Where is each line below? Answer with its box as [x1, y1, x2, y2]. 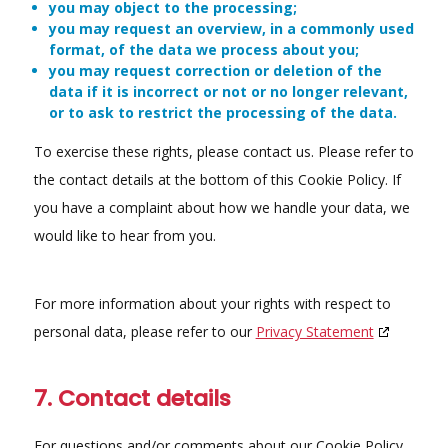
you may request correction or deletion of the [48, 60, 382, 80]
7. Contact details [33, 382, 231, 414]
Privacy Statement [255, 321, 374, 341]
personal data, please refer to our [33, 321, 256, 341]
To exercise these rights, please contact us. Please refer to [33, 141, 414, 161]
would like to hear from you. [33, 225, 216, 245]
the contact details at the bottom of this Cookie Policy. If [33, 169, 401, 189]
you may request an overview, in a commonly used [48, 18, 414, 38]
